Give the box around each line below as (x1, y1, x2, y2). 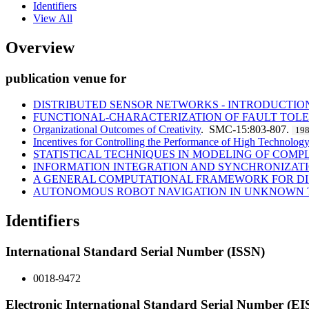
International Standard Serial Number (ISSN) (6, 244, 265, 259)
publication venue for (6, 70, 126, 86)
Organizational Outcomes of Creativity (33, 123, 201, 136)
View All (33, 12, 72, 24)
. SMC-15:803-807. (201, 123, 292, 136)
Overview (6, 38, 74, 57)
